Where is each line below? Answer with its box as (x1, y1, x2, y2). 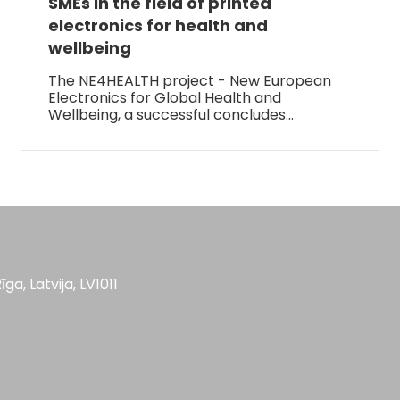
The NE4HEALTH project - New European (48, 70, 332, 91)
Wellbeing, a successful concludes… (48, 104, 295, 125)
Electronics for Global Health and (48, 87, 282, 108)
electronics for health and (48, 13, 269, 37)
